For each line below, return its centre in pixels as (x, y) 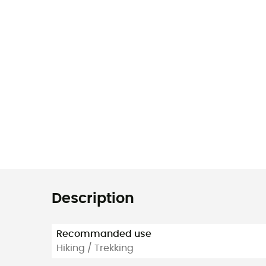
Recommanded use (104, 234)
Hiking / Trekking (95, 248)
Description (93, 199)
